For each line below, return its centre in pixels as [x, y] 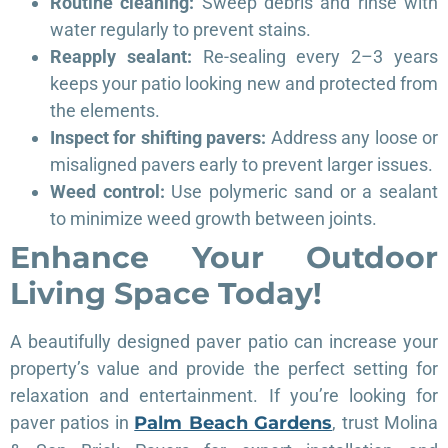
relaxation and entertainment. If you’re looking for [224, 395]
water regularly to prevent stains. [180, 29]
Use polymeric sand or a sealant [301, 191]
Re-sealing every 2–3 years [315, 56]
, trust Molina [385, 422]
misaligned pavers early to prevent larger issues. [241, 164]
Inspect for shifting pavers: [158, 137]
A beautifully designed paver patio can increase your [224, 341]
